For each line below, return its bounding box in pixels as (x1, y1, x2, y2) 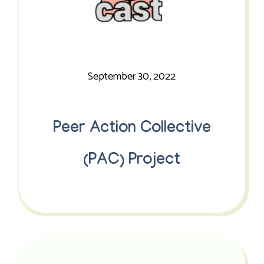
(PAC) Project (83, 152, 181, 171)
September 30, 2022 (88, 68, 176, 85)
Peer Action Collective (52, 120, 211, 139)
